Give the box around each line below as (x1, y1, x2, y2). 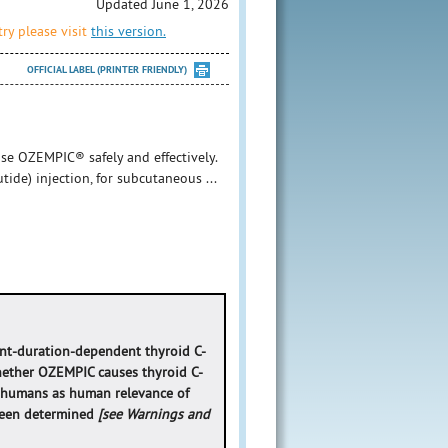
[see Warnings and (98, 404, 211, 423)
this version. (91, 21, 166, 40)
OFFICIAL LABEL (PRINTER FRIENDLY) (27, 62, 187, 76)
